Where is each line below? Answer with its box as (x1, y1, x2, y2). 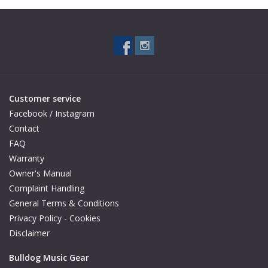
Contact (9, 123, 39, 135)
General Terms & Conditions (9, 197, 119, 209)
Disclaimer (9, 227, 50, 239)
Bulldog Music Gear (9, 252, 89, 264)
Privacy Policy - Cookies (9, 212, 100, 224)
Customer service (9, 93, 81, 105)
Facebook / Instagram (9, 108, 95, 120)
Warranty (9, 153, 44, 165)
